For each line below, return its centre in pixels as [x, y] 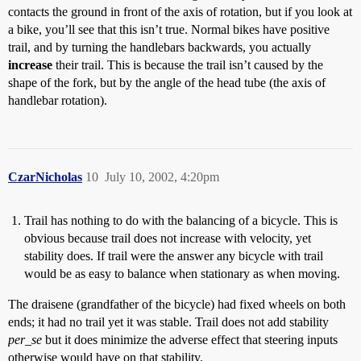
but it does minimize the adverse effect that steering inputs [190, 340]
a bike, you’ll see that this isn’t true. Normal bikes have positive [169, 29]
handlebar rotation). [58, 100]
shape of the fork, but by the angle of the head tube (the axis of [167, 83]
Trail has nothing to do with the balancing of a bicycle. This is [181, 220]
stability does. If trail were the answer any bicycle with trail [174, 256]
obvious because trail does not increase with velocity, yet [168, 238]
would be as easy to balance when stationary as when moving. [182, 274]
